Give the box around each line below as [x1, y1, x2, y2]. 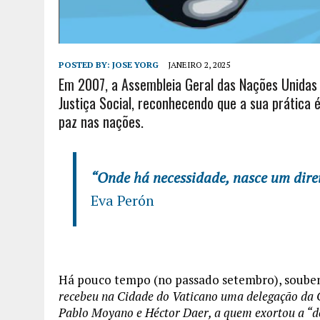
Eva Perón [91, 191, 154, 211]
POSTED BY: [59, 59, 112, 71]
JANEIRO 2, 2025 [168, 59, 230, 71]
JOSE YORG [112, 59, 159, 71]
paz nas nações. [59, 111, 144, 133]
